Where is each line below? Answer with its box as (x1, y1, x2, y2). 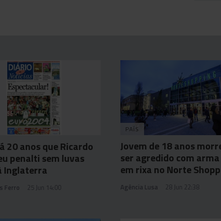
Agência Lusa (120, 182, 158, 192)
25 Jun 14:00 (27, 183, 61, 193)
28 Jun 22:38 (165, 182, 199, 192)
